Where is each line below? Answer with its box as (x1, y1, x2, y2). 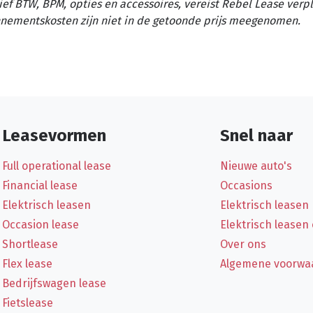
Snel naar (219, 125, 293, 145)
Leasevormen (2, 125, 107, 145)
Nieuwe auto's (219, 159, 292, 173)
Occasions (219, 178, 272, 192)
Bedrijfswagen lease (2, 276, 107, 290)
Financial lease (2, 178, 78, 192)
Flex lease (2, 256, 53, 270)
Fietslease (2, 296, 54, 310)
